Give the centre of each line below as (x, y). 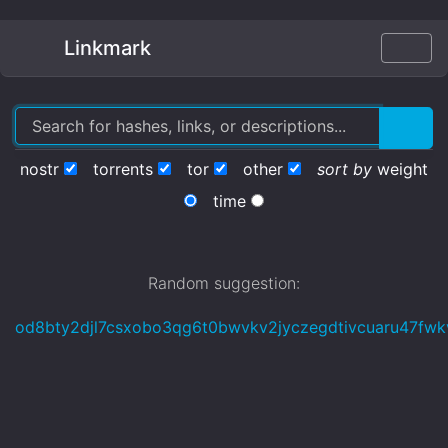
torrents (123, 169)
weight (402, 169)
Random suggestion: (224, 283)
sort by (344, 169)
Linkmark (105, 48)
